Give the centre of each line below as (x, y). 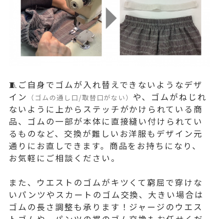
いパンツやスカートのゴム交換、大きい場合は (107, 195)
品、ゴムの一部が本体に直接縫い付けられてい (106, 121)
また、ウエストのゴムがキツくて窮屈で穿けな (106, 183)
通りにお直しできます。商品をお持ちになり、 (105, 146)
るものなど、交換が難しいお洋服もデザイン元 (106, 134)
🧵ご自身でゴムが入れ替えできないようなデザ (106, 85)
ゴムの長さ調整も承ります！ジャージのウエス (106, 207)
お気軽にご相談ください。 (65, 158)
